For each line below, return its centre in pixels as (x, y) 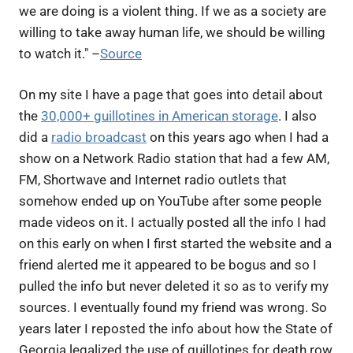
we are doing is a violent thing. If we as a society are (173, 11)
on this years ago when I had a (238, 137)
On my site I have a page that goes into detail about (171, 95)
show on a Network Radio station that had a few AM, (174, 158)
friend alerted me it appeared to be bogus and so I (168, 265)
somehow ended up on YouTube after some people (170, 201)
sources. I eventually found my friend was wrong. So (173, 307)
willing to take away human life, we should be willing (172, 32)
